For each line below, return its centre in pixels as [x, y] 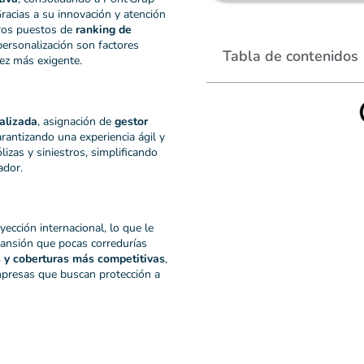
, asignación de [76, 121]
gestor [131, 121]
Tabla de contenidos [290, 56]
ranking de [104, 29]
